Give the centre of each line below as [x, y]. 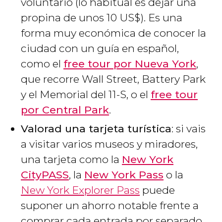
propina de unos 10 [70, 17]
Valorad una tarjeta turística [96, 128]
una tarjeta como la [71, 159]
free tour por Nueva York [130, 63]
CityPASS [45, 174]
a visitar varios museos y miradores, [109, 144]
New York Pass [124, 174]
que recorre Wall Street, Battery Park [113, 79]
